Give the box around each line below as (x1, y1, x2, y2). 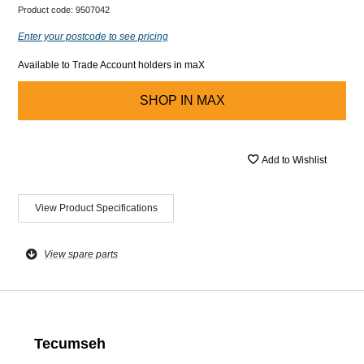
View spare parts (44, 249, 118, 261)
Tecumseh (34, 336, 106, 353)
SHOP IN (139, 93, 193, 107)
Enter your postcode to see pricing (18, 30, 168, 42)
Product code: (18, 4, 76, 15)
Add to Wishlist (262, 154, 327, 166)
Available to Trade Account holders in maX (18, 58, 205, 71)
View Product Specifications (34, 201, 158, 214)
